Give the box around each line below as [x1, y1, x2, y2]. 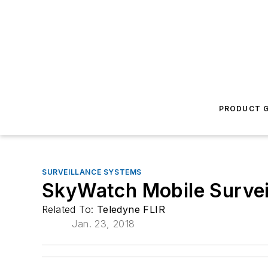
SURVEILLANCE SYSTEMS [42, 167, 142, 176]
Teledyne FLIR [96, 203, 166, 215]
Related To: [42, 203, 97, 215]
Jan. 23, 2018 [72, 218, 135, 230]
